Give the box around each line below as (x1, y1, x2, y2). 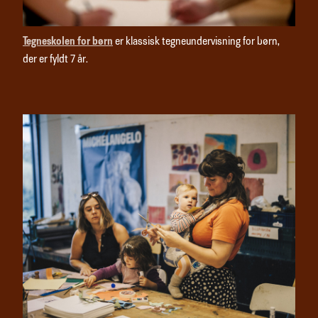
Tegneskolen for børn (23, 37, 113, 48)
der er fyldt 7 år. (23, 55, 88, 65)
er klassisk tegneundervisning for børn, (113, 37, 280, 48)
